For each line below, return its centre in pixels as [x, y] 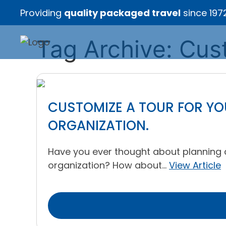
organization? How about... [108, 165]
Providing [42, 13]
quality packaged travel [122, 13]
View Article [195, 165]
